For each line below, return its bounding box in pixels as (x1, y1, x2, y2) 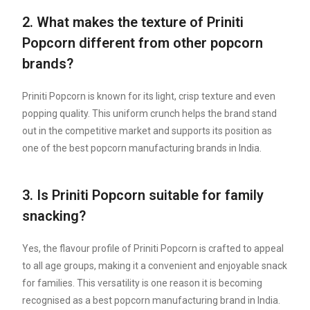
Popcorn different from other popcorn (22, 35, 264, 52)
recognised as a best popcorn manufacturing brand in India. (22, 295, 281, 307)
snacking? (22, 208, 86, 225)
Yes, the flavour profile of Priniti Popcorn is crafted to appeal (22, 243, 284, 255)
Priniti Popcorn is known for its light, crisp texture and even (22, 91, 276, 102)
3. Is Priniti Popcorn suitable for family (22, 187, 264, 204)
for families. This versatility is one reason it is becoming (22, 277, 263, 289)
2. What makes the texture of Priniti (22, 14, 244, 31)
